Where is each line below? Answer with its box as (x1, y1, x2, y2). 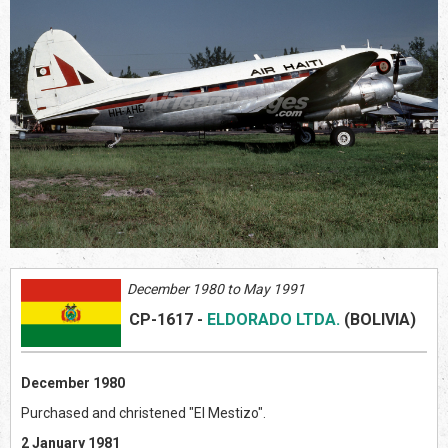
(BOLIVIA (340, 309, 410, 329)
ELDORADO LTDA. (207, 309, 340, 329)
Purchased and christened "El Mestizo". (21, 404, 266, 421)
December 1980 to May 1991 (121, 280, 305, 297)
